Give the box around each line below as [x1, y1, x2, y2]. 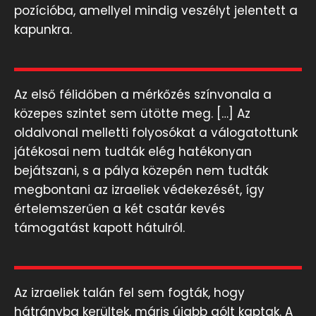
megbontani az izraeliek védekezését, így [14, 181, 265, 199]
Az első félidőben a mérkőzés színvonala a [14, 86, 272, 104]
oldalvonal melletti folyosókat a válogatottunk [14, 124, 298, 142]
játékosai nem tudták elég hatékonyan [14, 143, 252, 161]
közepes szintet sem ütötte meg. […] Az [14, 105, 250, 123]
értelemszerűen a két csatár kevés [14, 200, 225, 218]
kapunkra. [14, 21, 72, 39]
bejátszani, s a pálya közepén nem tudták [14, 162, 268, 180]
